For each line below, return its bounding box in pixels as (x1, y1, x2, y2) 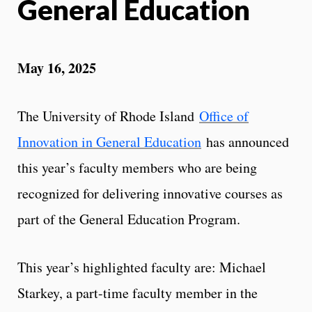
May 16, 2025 (17, 57, 96, 78)
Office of (199, 106, 249, 125)
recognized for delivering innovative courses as (17, 183, 283, 203)
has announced (201, 132, 289, 151)
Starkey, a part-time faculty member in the (17, 283, 258, 302)
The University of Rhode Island (17, 106, 199, 125)
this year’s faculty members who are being (17, 157, 257, 177)
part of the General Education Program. (17, 209, 240, 228)
